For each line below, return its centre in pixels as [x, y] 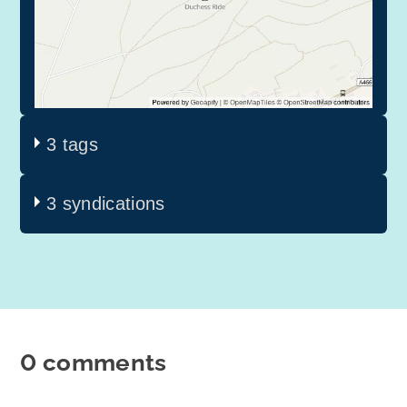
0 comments [94, 363]
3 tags [73, 145]
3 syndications [106, 204]
